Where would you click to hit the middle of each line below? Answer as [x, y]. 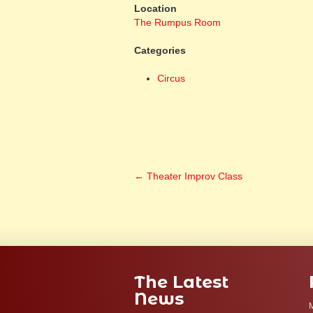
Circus [171, 78]
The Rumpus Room [177, 22]
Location [155, 8]
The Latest [181, 282]
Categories [160, 50]
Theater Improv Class [193, 176]
